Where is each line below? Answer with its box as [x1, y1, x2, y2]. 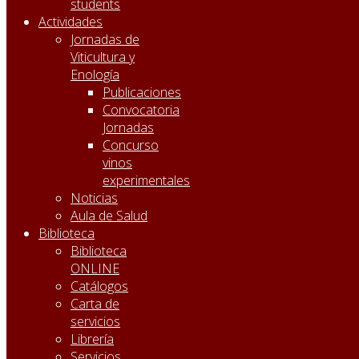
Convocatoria [103, 101, 179, 119]
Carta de [71, 295, 119, 313]
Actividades [38, 13, 103, 30]
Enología [71, 66, 119, 83]
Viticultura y [71, 48, 135, 66]
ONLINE [71, 260, 119, 277]
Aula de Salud [71, 207, 147, 224]
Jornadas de [71, 30, 139, 48]
